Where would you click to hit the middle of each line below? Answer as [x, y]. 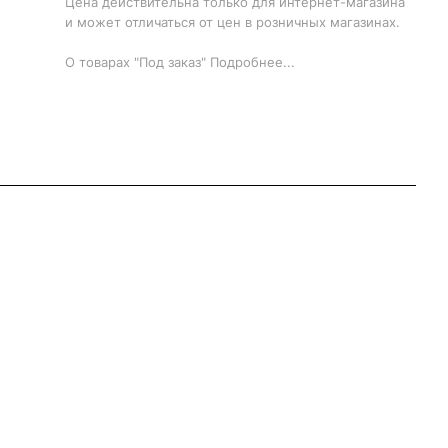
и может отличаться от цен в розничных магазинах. [233, 22]
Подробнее [247, 62]
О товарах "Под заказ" [138, 62]
